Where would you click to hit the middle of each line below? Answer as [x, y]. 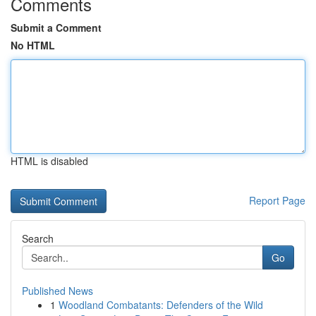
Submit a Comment [56, 28]
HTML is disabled [49, 161]
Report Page [277, 200]
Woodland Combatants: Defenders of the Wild [161, 305]
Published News [57, 291]
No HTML [33, 45]
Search [38, 238]
